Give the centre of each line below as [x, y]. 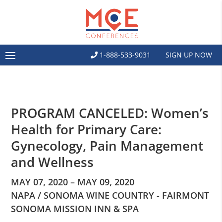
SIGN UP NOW [189, 55]
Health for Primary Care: [86, 129]
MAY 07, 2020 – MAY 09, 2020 [73, 182]
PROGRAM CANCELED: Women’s [110, 113]
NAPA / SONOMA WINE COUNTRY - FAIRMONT [110, 195]
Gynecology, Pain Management [107, 146]
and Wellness [53, 162]
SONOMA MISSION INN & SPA [75, 209]
